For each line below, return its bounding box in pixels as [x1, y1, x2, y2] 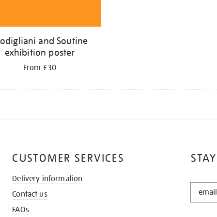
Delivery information [12, 173, 83, 184]
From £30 [23, 63, 57, 73]
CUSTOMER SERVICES [12, 151, 125, 165]
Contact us [12, 189, 47, 199]
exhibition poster [4, 46, 75, 59]
